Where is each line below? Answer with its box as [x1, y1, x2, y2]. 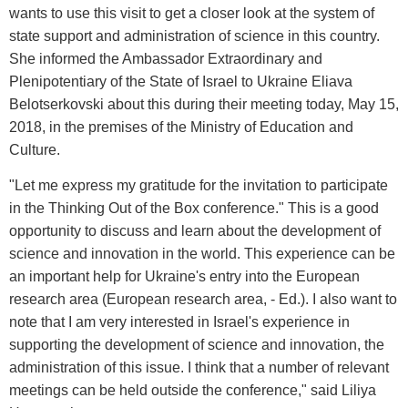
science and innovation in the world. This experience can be [9, 246, 395, 262]
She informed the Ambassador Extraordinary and [9, 51, 322, 66]
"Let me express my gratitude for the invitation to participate [9, 178, 388, 194]
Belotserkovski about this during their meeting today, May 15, [9, 97, 399, 112]
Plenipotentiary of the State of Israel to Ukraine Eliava [9, 74, 352, 89]
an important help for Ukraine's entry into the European [9, 269, 360, 285]
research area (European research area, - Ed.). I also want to [9, 291, 397, 308]
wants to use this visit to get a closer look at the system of [9, 5, 374, 21]
